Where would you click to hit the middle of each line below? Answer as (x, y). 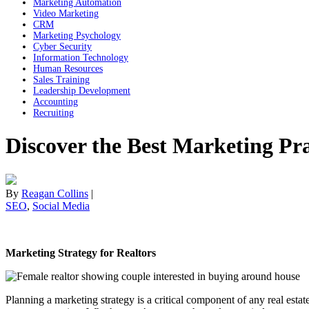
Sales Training (61, 80)
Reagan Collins (55, 193)
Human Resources (68, 69)
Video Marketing (66, 13)
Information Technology (81, 58)
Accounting (56, 102)
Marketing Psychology (77, 36)
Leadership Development (82, 91)
